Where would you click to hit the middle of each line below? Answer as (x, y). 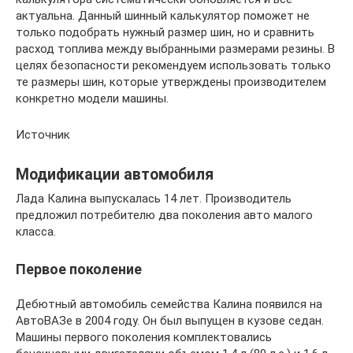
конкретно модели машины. (92, 98)
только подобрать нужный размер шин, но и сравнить (165, 32)
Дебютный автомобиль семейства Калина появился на (169, 304)
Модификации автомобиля (115, 174)
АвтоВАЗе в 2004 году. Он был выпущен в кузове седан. (170, 320)
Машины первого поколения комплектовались (144, 337)
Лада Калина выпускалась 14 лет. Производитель (154, 198)
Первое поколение (79, 269)
